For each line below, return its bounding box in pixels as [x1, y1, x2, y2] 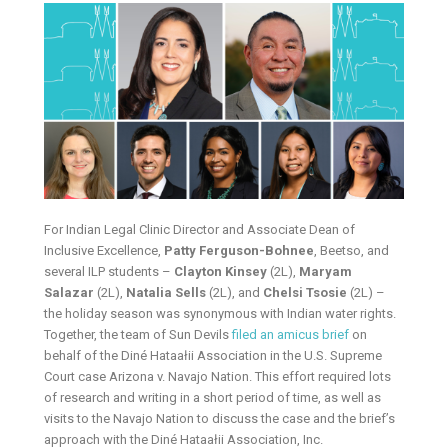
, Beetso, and [314, 243, 390, 258]
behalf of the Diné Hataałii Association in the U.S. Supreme [44, 348, 383, 363]
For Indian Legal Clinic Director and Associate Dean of [44, 222, 356, 237]
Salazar [44, 285, 95, 300]
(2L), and [206, 285, 264, 300]
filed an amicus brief [232, 327, 350, 342]
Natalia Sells [126, 285, 207, 300]
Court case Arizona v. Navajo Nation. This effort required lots [44, 369, 392, 384]
